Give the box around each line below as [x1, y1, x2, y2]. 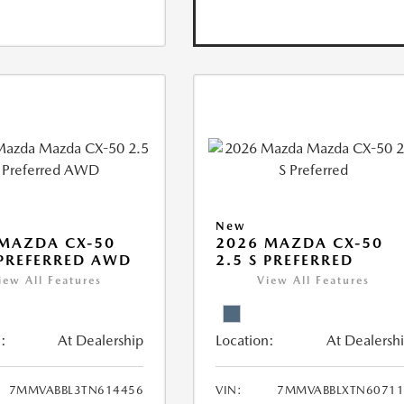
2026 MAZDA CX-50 [216, 234, 384, 252]
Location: [216, 332, 275, 350]
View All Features [257, 274, 371, 288]
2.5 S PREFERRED [216, 252, 354, 270]
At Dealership [58, 332, 144, 350]
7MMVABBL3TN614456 [8, 383, 144, 398]
